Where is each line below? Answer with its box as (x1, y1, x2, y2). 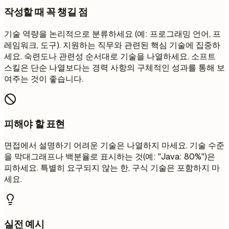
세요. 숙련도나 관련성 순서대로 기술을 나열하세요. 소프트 (4, 51, 216, 62)
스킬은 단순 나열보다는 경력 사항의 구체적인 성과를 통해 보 (4, 62, 225, 73)
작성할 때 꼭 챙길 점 (4, 6, 88, 19)
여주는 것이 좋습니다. (4, 73, 83, 84)
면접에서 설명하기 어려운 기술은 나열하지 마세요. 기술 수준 (4, 140, 224, 151)
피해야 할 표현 (4, 117, 65, 130)
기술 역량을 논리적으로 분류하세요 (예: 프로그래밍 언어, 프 (4, 28, 221, 39)
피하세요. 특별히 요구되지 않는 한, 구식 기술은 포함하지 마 (4, 163, 220, 174)
